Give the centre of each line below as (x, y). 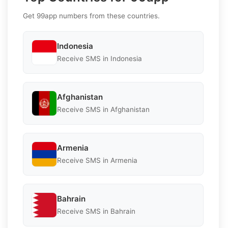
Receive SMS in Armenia (97, 161)
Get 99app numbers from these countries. (91, 16)
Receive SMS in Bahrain (96, 211)
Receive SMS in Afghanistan (103, 110)
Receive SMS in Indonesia (99, 59)
